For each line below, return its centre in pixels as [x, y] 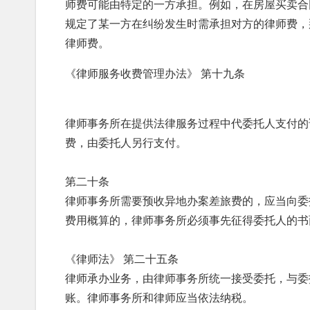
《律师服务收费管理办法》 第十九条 [155, 73]
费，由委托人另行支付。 [126, 143]
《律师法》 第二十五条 [122, 259]
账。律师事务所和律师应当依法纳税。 [159, 298]
